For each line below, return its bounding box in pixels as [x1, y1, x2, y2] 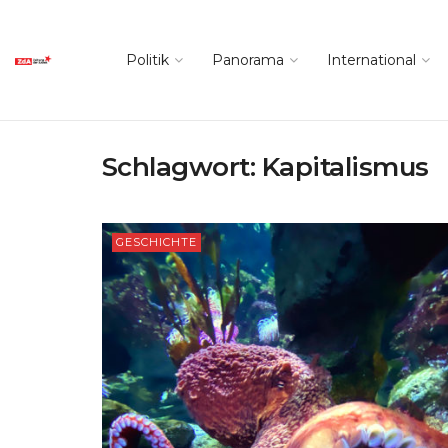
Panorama [212, 51, 284, 69]
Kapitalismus [261, 151, 429, 183]
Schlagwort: [102, 151, 262, 183]
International [327, 51, 416, 69]
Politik [126, 51, 169, 69]
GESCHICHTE [116, 235, 197, 249]
